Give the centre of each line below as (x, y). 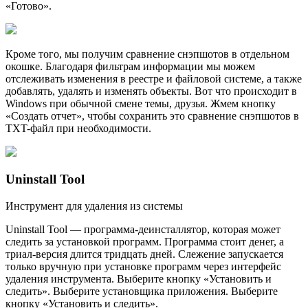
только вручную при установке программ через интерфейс (143, 267)
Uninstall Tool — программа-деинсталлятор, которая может (143, 230)
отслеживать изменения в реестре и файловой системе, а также (154, 78)
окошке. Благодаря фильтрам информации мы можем (130, 66)
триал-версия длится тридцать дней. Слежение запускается (144, 254)
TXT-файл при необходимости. (78, 128)
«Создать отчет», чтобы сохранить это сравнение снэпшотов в (152, 115)
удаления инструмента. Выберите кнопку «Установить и (139, 279)
